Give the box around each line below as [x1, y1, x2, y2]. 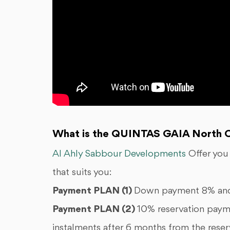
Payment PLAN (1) [52, 186, 134, 197]
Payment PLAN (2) [52, 204, 137, 215]
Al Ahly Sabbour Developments [52, 149, 186, 160]
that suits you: [52, 167, 114, 178]
